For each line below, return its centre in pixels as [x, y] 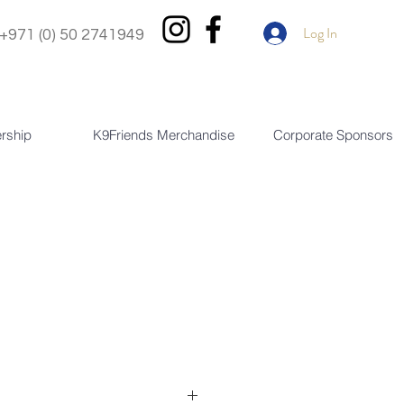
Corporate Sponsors [333, 135]
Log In [320, 33]
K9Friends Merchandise [163, 135]
